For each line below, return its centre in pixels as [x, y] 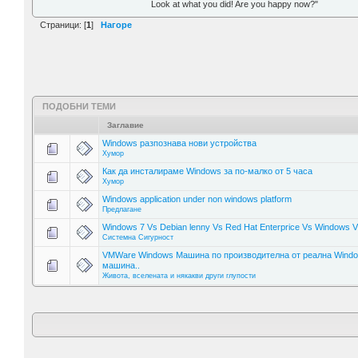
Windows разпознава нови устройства [179, 143]
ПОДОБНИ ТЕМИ [79, 106]
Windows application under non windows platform [197, 199]
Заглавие [125, 125]
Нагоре [116, 25]
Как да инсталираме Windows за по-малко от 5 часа [207, 171]
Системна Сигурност [138, 237]
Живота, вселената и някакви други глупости [179, 275]
